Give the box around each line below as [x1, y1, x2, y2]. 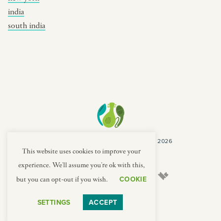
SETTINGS [37, 197, 71, 207]
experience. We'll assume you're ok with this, [18, 161, 145, 169]
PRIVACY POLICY [68, 147, 118, 155]
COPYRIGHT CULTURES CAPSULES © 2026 [48, 137, 173, 145]
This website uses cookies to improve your [22, 147, 141, 155]
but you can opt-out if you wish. [16, 176, 110, 184]
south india [8, 21, 45, 31]
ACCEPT [88, 197, 117, 207]
